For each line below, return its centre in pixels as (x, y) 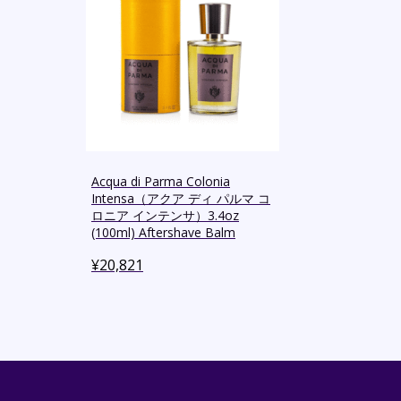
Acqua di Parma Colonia (161, 182)
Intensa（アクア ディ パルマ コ (181, 199)
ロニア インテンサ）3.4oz (165, 216)
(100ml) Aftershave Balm (163, 233)
